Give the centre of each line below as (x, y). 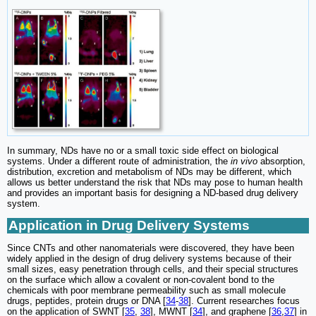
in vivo (244, 161)
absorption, (281, 161)
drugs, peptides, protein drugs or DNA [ (86, 300)
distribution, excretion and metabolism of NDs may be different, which (149, 171)
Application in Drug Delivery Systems (129, 225)
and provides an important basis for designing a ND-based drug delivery (153, 193)
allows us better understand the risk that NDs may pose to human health (155, 182)
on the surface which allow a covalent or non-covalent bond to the (141, 279)
